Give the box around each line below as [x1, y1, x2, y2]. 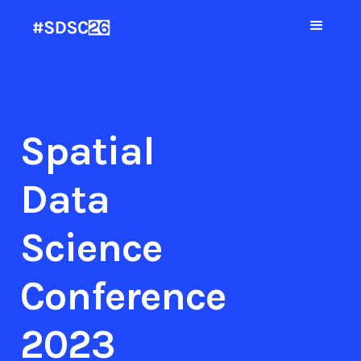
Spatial [20, 127, 155, 175]
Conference [20, 272, 226, 320]
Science [20, 224, 162, 272]
